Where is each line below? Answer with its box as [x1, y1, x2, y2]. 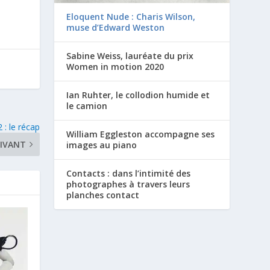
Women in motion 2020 [66, 61, 165, 73]
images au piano [66, 139, 137, 151]
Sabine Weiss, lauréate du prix [66, 50, 194, 62]
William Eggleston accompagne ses [66, 128, 215, 140]
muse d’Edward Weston [66, 22, 165, 34]
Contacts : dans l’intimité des [66, 168, 191, 180]
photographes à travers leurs [66, 178, 190, 190]
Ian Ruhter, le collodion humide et [66, 89, 210, 101]
